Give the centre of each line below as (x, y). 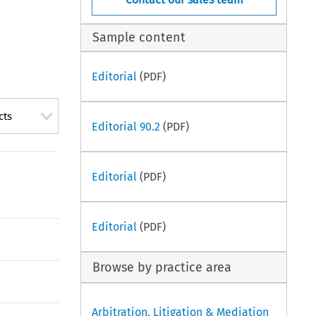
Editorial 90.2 (126, 126)
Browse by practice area (162, 267)
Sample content (139, 38)
